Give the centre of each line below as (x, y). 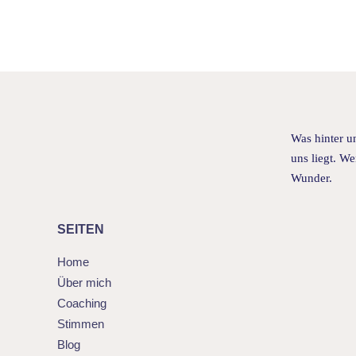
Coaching (81, 303)
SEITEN (80, 229)
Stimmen (80, 323)
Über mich (84, 282)
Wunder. (312, 178)
